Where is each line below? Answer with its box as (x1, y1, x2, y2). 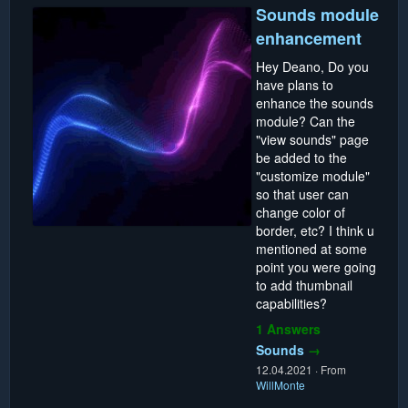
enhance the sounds (256, 93, 373, 112)
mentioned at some (256, 239, 367, 258)
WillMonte (256, 376, 305, 393)
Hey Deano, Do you (256, 56, 369, 76)
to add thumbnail (256, 275, 352, 294)
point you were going (256, 257, 376, 276)
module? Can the (256, 111, 355, 130)
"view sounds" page (256, 129, 369, 148)
